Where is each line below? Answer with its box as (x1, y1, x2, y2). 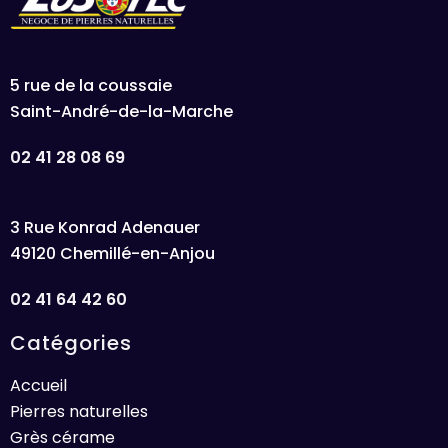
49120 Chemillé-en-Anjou (10, 242, 215, 266)
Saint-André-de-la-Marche (10, 100, 233, 124)
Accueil (10, 374, 67, 398)
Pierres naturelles (10, 400, 148, 424)
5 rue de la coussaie (10, 74, 172, 98)
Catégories (10, 329, 132, 358)
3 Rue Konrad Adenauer (10, 216, 200, 240)
